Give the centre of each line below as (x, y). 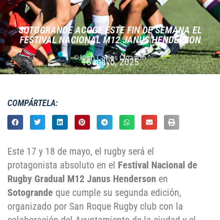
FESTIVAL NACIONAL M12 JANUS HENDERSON (110, 40)
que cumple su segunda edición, (117, 193)
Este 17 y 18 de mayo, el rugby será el (81, 151)
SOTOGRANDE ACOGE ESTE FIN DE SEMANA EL (110, 30)
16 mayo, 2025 (110, 62)
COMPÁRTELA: (33, 103)
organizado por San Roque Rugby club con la (95, 206)
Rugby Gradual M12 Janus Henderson (82, 179)
